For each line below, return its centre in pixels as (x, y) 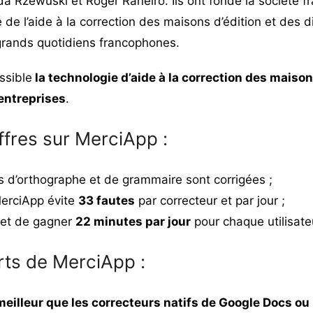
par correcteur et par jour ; (210, 200)
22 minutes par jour (133, 221)
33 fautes (106, 200)
